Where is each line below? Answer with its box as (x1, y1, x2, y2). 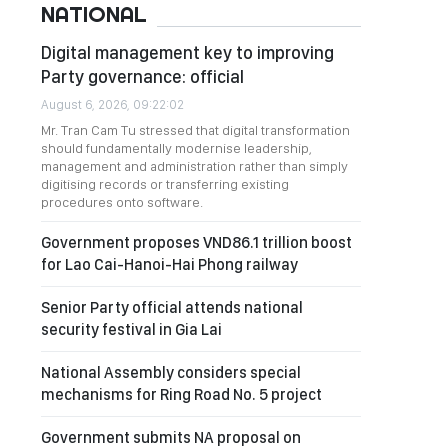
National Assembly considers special (41, 363, 301, 382)
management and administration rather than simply (41, 158, 348, 174)
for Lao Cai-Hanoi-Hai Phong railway (41, 255, 298, 274)
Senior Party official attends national (41, 298, 303, 317)
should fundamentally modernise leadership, (41, 140, 312, 156)
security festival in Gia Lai (41, 320, 222, 339)
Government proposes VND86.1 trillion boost (41, 233, 352, 252)
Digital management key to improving (41, 42, 334, 63)
